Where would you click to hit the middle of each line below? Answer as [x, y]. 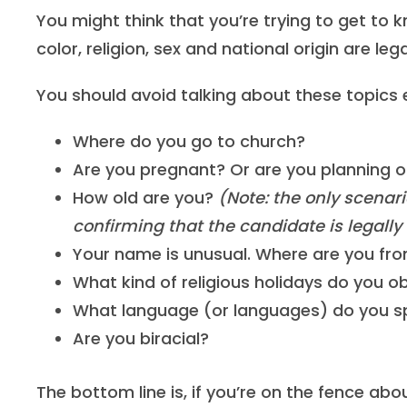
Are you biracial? [141, 338]
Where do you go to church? [189, 141]
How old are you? [145, 198]
